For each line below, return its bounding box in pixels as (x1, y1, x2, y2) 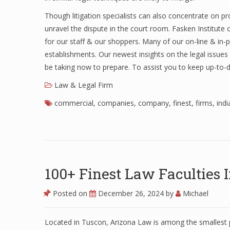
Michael (181, 188, 208, 198)
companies (98, 98, 134, 108)
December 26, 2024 (98, 188, 166, 198)
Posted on (51, 188, 89, 198)
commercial (54, 98, 93, 108)
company (138, 98, 169, 108)
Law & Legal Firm (54, 80, 113, 90)
